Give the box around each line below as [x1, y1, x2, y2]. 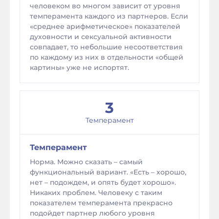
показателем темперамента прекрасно [30, 198, 173, 207]
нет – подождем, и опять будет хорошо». [30, 178, 176, 187]
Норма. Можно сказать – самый [30, 157, 143, 166]
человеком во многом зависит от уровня [30, 1, 180, 10]
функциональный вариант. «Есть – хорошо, [30, 168, 186, 176]
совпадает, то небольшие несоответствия [30, 43, 183, 51]
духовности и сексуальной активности [30, 32, 172, 41]
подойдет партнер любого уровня [30, 209, 155, 218]
